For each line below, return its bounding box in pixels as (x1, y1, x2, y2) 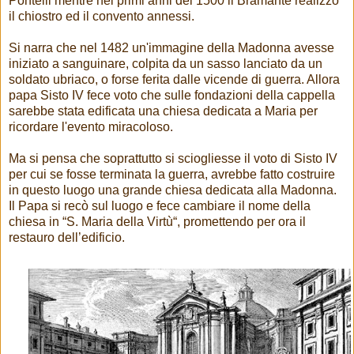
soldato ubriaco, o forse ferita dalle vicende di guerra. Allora (9, 72, 340, 86)
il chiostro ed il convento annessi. (9, 9, 194, 23)
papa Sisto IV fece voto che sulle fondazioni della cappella (9, 88, 335, 102)
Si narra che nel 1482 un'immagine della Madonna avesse (9, 40, 334, 55)
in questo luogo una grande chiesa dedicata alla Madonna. (9, 183, 337, 197)
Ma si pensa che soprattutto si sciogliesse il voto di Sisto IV (9, 151, 337, 165)
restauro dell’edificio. (9, 230, 125, 244)
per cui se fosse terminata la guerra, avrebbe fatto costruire (9, 167, 335, 181)
